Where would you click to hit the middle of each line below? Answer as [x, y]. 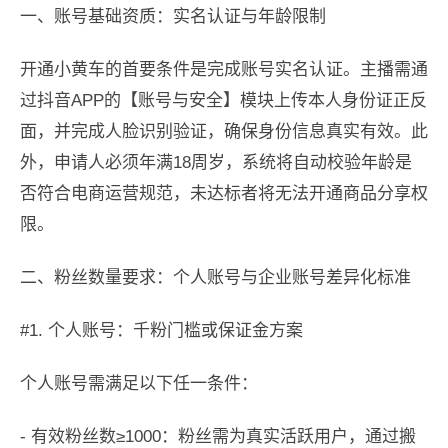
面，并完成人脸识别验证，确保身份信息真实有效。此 [224, 132]
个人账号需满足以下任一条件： [139, 384]
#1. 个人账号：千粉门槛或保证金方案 [161, 331]
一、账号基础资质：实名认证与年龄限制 [173, 17]
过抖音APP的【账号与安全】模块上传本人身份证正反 [223, 101]
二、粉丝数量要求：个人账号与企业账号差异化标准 [215, 278]
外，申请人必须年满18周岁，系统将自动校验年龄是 [216, 163]
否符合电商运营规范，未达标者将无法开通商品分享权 [224, 194]
